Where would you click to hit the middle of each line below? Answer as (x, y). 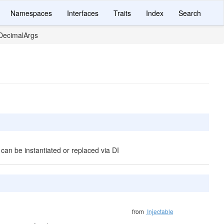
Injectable (160, 211)
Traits (122, 13)
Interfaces (83, 13)
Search (190, 13)
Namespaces (31, 13)
